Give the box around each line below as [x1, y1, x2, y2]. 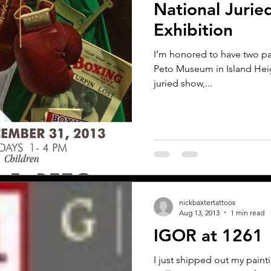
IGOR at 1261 [154, 224, 263, 246]
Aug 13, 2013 [179, 207, 220, 217]
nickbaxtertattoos [179, 197, 235, 207]
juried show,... [154, 77, 212, 90]
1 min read [230, 207, 264, 217]
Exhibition [154, 19, 233, 41]
